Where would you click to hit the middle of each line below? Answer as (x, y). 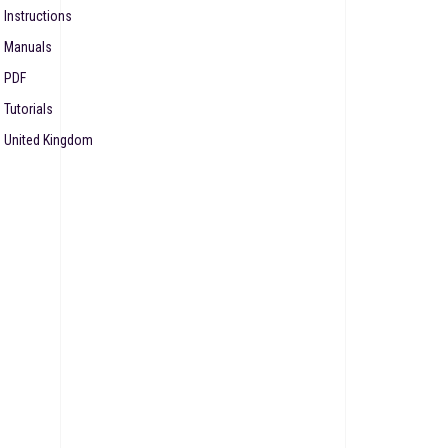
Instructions (38, 16)
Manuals (28, 47)
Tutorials (28, 109)
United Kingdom (48, 140)
